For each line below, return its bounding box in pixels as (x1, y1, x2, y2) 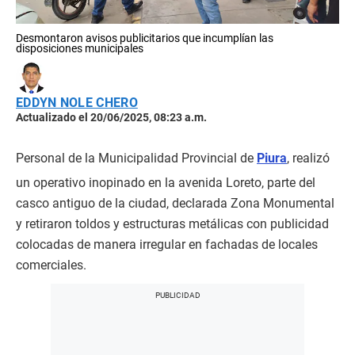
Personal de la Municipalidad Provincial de (16, 151, 257, 166)
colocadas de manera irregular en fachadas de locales (16, 237, 318, 252)
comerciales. (16, 258, 86, 273)
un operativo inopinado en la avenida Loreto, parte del (16, 175, 315, 190)
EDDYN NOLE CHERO (16, 95, 138, 110)
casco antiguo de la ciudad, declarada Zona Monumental (16, 196, 334, 211)
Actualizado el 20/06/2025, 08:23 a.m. (16, 111, 207, 124)
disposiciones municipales (16, 42, 143, 55)
